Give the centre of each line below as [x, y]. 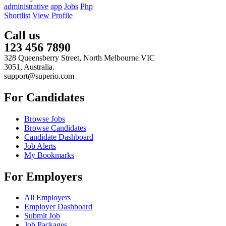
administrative [26, 6]
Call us [22, 35]
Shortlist [17, 15]
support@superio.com [39, 76]
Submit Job [42, 216]
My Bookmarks [49, 155]
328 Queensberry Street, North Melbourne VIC [79, 58]
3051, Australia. [29, 67]
